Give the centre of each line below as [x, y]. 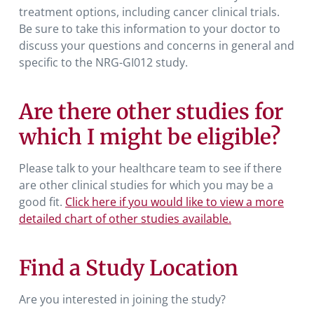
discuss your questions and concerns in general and [157, 45]
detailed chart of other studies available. [125, 218]
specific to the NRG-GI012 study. [103, 62]
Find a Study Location [129, 267]
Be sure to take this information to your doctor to [150, 28]
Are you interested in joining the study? [122, 299]
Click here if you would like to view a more [175, 202]
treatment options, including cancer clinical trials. [149, 12]
